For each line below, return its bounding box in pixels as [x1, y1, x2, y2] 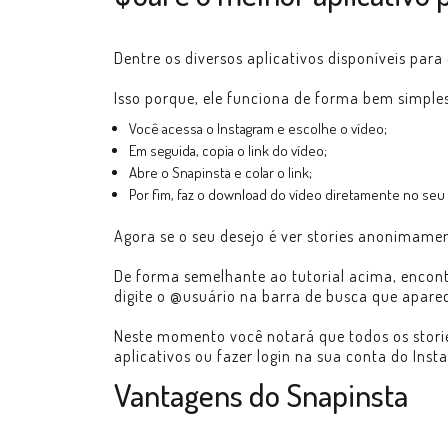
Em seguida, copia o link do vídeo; [129, 141, 327, 160]
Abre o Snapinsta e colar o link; [129, 163, 312, 182]
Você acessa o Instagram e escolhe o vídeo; [129, 119, 387, 138]
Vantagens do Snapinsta [114, 374, 408, 415]
